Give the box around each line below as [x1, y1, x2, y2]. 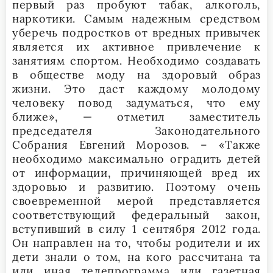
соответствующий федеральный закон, [12, 207, 261, 222]
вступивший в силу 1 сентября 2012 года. [12, 221, 261, 236]
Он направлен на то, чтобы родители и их [12, 235, 261, 250]
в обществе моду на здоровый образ [12, 67, 261, 82]
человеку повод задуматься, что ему [12, 95, 261, 110]
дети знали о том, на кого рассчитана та [12, 249, 261, 264]
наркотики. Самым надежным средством [12, 11, 261, 26]
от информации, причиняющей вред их [12, 165, 261, 180]
